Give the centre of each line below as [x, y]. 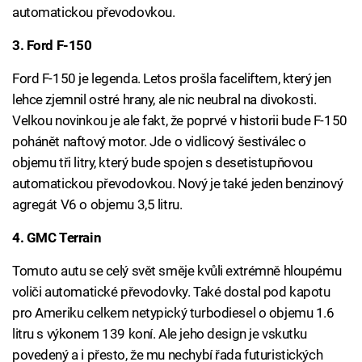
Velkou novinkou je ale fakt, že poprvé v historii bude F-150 [180, 121]
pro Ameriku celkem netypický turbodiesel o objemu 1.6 [173, 313]
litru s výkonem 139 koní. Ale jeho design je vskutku [160, 334]
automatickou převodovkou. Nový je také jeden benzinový [178, 184]
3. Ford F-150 [52, 46]
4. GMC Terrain [57, 238]
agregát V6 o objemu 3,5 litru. [97, 205]
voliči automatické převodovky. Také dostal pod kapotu [171, 292]
